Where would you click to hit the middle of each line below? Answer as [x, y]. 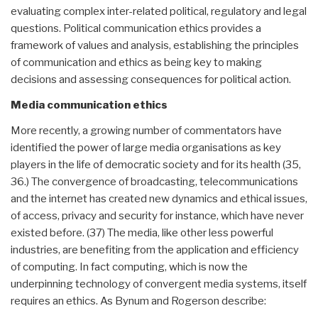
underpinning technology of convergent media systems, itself [159, 284]
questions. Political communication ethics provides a [136, 28]
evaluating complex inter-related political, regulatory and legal [159, 11]
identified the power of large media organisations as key [146, 147]
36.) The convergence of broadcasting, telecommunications [154, 181]
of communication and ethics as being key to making [136, 62]
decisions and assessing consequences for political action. [151, 79]
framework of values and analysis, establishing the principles [155, 45]
